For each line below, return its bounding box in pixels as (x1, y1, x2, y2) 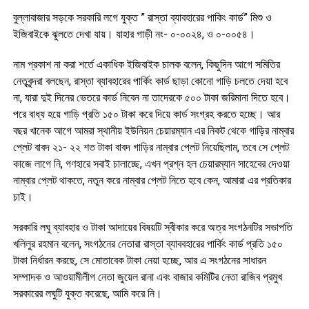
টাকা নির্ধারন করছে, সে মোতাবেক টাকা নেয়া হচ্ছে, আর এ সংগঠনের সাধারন (12, 253, 266, 267)
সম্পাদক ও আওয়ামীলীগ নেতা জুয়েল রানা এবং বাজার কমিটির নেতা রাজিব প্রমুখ (12, 270, 282, 283)
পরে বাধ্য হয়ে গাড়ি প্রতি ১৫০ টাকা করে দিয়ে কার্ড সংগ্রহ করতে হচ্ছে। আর (12, 107, 280, 121)
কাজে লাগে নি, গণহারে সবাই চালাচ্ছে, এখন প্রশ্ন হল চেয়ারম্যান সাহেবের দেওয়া (12, 157, 290, 170)
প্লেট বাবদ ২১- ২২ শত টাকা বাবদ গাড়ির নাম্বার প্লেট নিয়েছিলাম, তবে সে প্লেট (12, 140, 289, 154)
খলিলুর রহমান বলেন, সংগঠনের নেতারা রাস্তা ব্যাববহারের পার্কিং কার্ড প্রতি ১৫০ (12, 237, 283, 250)
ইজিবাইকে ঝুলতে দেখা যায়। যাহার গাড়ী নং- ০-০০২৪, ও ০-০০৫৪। (12, 27, 255, 41)
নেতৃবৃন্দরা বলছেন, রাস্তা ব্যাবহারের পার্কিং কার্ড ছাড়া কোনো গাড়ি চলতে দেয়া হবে (12, 74, 288, 88)
